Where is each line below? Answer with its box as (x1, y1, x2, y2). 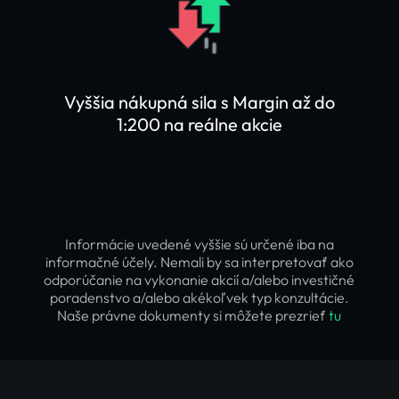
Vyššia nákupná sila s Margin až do (64, 91, 335, 113)
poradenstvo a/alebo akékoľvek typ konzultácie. (49, 289, 349, 306)
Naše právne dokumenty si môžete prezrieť (57, 306, 330, 324)
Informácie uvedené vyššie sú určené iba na (64, 235, 334, 253)
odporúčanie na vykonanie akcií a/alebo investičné (44, 271, 355, 289)
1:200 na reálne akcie (117, 113, 282, 135)
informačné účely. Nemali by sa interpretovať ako (45, 253, 354, 271)
